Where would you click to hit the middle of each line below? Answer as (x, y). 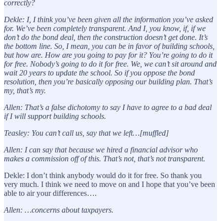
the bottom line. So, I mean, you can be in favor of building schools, (109, 46)
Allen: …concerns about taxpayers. (59, 210)
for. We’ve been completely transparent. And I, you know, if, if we (105, 28)
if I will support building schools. (55, 116)
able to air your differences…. (50, 193)
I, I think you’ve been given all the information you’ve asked (120, 19)
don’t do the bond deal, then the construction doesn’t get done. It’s (106, 37)
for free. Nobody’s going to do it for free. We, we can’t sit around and (110, 64)
